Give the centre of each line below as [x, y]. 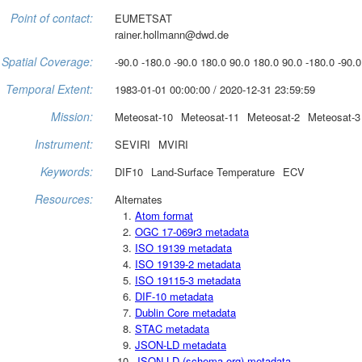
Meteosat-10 [144, 116]
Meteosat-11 [210, 116]
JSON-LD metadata [181, 344]
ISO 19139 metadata [183, 247]
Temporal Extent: [49, 88]
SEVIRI [133, 144]
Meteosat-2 [274, 116]
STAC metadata [172, 328]
